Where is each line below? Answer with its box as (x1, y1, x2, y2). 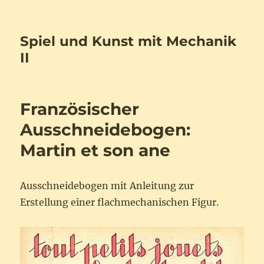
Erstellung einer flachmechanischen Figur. (20, 196, 219, 208)
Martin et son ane (20, 140, 171, 160)
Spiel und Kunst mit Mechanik (20, 33, 237, 49)
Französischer (20, 99, 140, 119)
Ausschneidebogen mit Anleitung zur (20, 180, 194, 192)
